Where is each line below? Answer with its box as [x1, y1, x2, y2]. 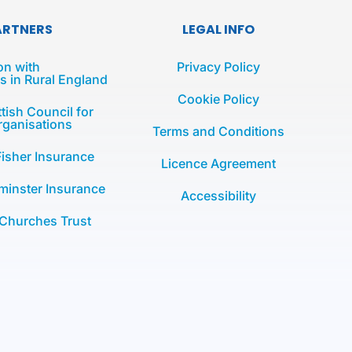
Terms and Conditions [152, 123, 284, 139]
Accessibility [180, 188, 256, 203]
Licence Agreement [160, 156, 276, 171]
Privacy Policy [176, 59, 260, 75]
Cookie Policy [177, 91, 259, 107]
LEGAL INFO [181, 20, 255, 38]
